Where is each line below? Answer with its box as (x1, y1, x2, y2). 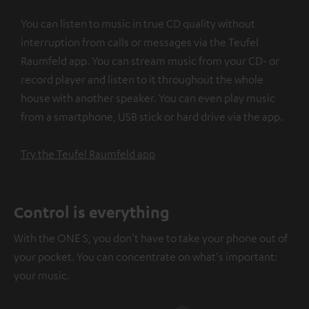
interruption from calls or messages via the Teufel (21, 35, 259, 50)
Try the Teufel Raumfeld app (21, 147, 155, 161)
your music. (14, 268, 70, 283)
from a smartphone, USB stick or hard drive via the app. (21, 110, 283, 124)
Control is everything (14, 202, 170, 222)
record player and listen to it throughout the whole (21, 72, 263, 87)
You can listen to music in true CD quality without (21, 17, 255, 31)
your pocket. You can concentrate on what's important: (14, 250, 277, 264)
